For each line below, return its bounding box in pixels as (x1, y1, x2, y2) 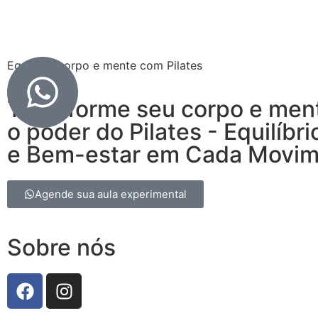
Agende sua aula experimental (35, 187, 187, 202)
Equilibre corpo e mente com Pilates (7, 58, 202, 72)
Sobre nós (7, 234, 116, 262)
